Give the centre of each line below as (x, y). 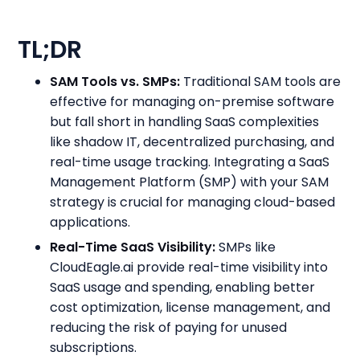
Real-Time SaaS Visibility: (133, 247)
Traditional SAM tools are (261, 82)
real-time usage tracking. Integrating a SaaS (190, 162)
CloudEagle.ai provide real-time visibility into (189, 267)
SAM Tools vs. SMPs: (115, 82)
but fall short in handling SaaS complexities (185, 122)
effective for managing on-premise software (192, 102)
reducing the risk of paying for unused (169, 327)
